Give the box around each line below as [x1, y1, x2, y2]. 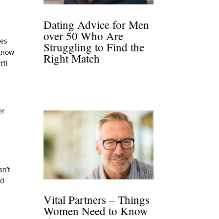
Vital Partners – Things [44, 192, 150, 207]
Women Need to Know [44, 203, 149, 218]
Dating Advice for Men [44, 17, 150, 32]
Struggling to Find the [44, 40, 145, 55]
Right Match [44, 51, 100, 66]
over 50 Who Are [44, 28, 124, 44]
